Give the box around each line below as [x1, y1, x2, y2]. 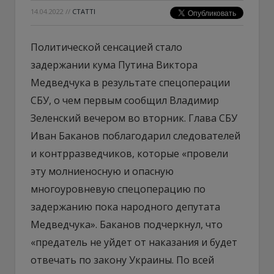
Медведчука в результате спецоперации [31, 75, 230, 89]
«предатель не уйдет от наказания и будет [31, 235, 237, 249]
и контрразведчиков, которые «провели [31, 146, 228, 160]
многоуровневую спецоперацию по [31, 182, 206, 196]
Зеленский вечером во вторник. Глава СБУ [31, 111, 237, 125]
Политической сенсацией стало [31, 40, 182, 54]
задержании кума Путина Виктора [31, 57, 198, 72]
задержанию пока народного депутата [31, 199, 220, 213]
